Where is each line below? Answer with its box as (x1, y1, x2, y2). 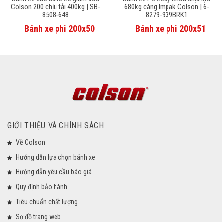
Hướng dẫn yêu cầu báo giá (16, 168, 92, 176)
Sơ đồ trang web (16, 213, 61, 221)
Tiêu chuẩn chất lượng (16, 198, 78, 206)
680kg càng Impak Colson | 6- (124, 2, 209, 11)
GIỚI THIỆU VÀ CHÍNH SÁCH (7, 121, 104, 131)
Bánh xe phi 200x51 (135, 23, 206, 34)
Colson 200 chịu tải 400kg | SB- (11, 2, 100, 11)
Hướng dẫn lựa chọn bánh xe (16, 153, 95, 162)
